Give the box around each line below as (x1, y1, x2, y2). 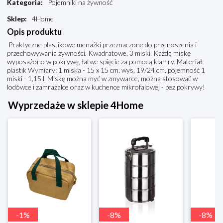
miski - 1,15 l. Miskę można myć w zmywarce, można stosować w (7, 74, 198, 83)
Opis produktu (7, 27, 62, 37)
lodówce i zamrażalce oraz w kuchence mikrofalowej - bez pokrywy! (7, 83, 205, 92)
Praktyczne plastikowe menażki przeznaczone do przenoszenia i (7, 40, 197, 49)
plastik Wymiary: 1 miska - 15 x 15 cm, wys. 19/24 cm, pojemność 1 (7, 66, 205, 75)
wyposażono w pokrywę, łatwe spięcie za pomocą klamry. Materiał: (7, 57, 204, 66)
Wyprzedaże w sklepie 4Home (8, 99, 143, 111)
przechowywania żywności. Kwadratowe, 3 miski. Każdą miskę (7, 49, 191, 58)
